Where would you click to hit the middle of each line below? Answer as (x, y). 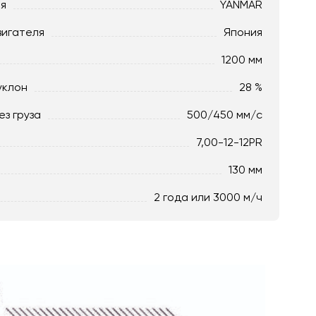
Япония (243, 32)
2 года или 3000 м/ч (208, 197)
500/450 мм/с (225, 114)
